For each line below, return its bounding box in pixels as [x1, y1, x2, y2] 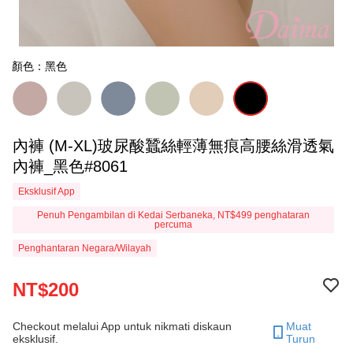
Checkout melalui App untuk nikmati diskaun [13, 320, 232, 333]
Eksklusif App [18, 186, 75, 197]
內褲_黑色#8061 [13, 158, 128, 175]
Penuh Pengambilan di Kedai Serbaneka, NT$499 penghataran [37, 210, 310, 221]
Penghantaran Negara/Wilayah [18, 243, 151, 254]
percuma [154, 219, 192, 230]
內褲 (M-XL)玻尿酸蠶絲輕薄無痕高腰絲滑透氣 [13, 137, 49, 154]
